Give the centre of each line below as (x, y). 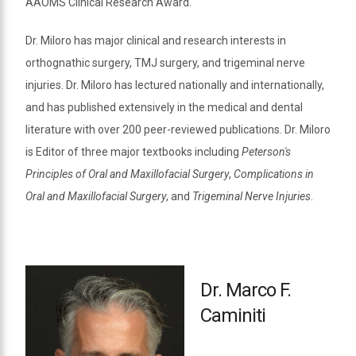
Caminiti (233, 315)
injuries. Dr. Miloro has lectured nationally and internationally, (175, 85)
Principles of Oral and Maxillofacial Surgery (127, 174)
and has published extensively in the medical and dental (164, 107)
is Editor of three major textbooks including (133, 151)
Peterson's (266, 151)
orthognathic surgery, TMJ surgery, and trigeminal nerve (165, 62)
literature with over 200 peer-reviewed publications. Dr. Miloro (178, 129)
